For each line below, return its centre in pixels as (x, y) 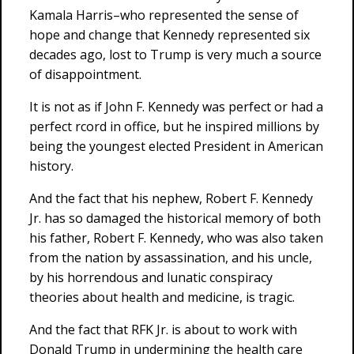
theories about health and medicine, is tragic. (162, 297)
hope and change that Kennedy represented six (169, 35)
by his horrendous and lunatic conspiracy (151, 277)
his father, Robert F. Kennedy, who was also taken (176, 238)
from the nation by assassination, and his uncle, (171, 258)
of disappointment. (85, 74)
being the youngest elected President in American (176, 146)
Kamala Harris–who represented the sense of (164, 15)
